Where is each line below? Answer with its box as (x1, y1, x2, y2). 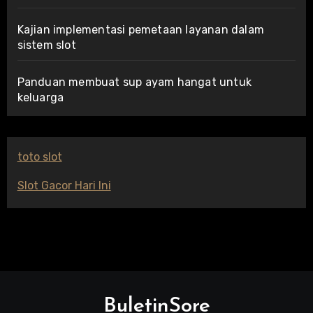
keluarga (17, 91, 64, 105)
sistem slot (17, 38, 76, 52)
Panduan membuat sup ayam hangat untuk (17, 75, 252, 89)
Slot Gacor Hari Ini (17, 179, 111, 193)
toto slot (17, 150, 62, 164)
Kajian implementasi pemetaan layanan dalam (17, 23, 264, 37)
